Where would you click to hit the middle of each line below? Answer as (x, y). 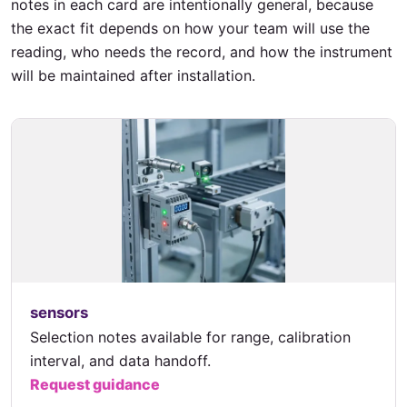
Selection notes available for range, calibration (190, 337)
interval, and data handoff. (120, 361)
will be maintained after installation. (133, 76)
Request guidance (95, 384)
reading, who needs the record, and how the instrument (202, 52)
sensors (59, 313)
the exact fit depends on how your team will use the (190, 29)
